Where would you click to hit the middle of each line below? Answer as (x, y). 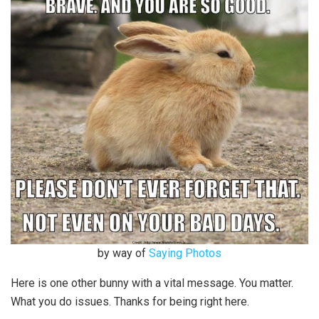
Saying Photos (185, 253)
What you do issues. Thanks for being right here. (130, 301)
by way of (122, 253)
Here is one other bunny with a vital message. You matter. (152, 283)
